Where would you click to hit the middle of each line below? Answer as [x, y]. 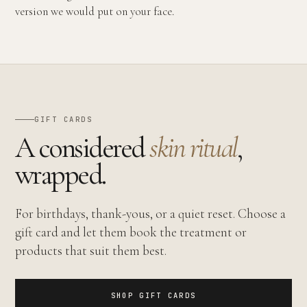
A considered [83, 148]
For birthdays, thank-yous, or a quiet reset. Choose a [150, 213]
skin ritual [193, 148]
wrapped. [60, 174]
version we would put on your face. [95, 11]
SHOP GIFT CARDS [153, 295]
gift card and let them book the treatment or [131, 232]
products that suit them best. [91, 250]
